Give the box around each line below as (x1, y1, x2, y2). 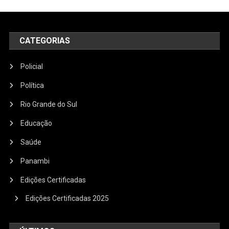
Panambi (20, 157, 50, 166)
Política (20, 81, 44, 90)
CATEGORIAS (19, 36, 71, 46)
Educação (20, 119, 53, 128)
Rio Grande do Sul (20, 100, 78, 109)
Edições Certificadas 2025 (26, 194, 109, 203)
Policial (20, 62, 43, 71)
